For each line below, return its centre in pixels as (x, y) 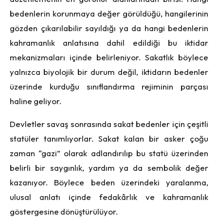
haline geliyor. (36, 101)
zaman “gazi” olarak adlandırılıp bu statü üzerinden (109, 153)
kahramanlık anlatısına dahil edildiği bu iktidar (109, 42)
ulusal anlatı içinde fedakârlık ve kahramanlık (109, 197)
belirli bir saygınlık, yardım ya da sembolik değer (109, 167)
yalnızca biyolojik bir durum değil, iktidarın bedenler (109, 72)
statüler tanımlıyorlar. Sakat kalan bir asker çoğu (109, 138)
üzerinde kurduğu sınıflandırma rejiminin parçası (109, 86)
